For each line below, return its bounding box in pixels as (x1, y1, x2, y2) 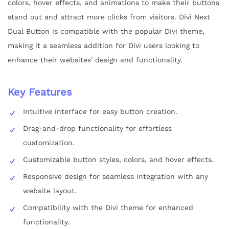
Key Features (8, 85, 72, 98)
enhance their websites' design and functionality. (8, 55, 182, 64)
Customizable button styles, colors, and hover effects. (23, 155, 214, 164)
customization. (23, 138, 75, 147)
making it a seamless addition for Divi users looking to (8, 41, 199, 50)
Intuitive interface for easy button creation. (23, 107, 177, 116)
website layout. (23, 186, 77, 195)
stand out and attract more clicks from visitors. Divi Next (8, 12, 210, 21)
